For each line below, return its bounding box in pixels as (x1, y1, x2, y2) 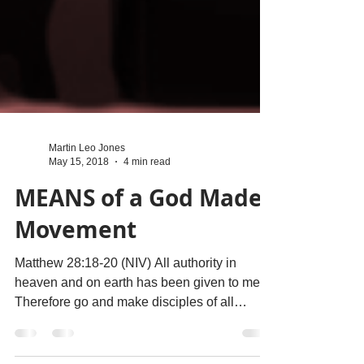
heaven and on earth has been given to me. (15, 334, 263, 348)
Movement (15, 272, 136, 304)
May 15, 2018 (49, 214, 109, 226)
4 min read (123, 214, 171, 226)
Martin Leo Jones (49, 201, 125, 212)
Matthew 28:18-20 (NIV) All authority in (15, 314, 236, 328)
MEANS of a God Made (15, 240, 262, 272)
